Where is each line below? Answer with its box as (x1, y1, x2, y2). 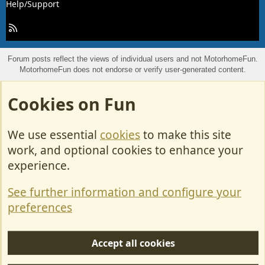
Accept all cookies (91, 237, 175, 250)
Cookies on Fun (8, 93, 136, 115)
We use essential (8, 127, 100, 143)
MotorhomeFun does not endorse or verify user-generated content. (19, 65, 246, 75)
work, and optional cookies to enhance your (8, 143, 243, 158)
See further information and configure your (8, 185, 241, 200)
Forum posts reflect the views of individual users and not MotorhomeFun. (7, 54, 258, 64)
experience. (8, 158, 70, 173)
